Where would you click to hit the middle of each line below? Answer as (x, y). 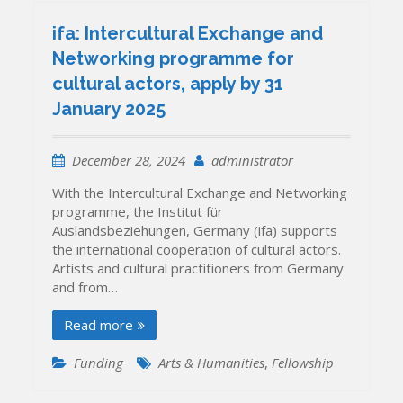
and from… (85, 287)
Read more (99, 324)
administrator (253, 160)
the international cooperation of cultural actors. (197, 249)
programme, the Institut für (138, 211)
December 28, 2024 (129, 160)
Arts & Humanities (212, 362)
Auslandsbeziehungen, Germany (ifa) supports (195, 230)
